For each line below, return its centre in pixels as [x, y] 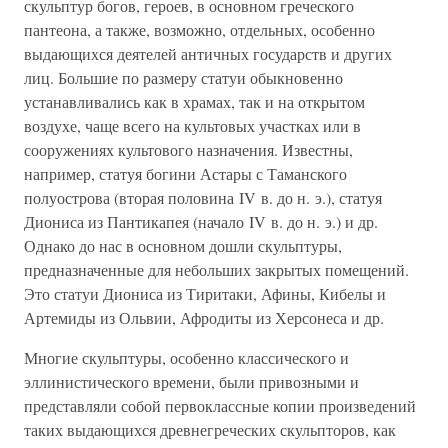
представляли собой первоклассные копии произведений [220, 406]
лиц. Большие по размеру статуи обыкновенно [183, 78]
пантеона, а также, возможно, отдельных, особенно [199, 30]
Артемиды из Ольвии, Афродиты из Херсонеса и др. [204, 318]
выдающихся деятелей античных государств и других [208, 54]
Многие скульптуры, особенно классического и [186, 358]
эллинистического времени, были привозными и [191, 382]
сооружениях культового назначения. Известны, [188, 150]
